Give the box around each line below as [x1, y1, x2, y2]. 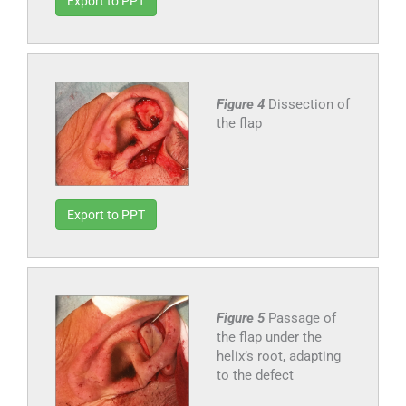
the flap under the [216, 329, 322, 346]
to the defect [216, 367, 294, 384]
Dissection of [267, 96, 350, 112]
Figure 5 [216, 310, 268, 327]
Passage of [267, 310, 336, 327]
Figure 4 [216, 96, 268, 112]
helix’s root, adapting [216, 348, 341, 365]
